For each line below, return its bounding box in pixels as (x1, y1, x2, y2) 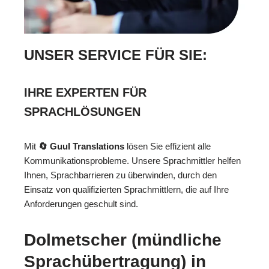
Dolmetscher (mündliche (24, 231, 222, 250)
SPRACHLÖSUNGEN (24, 105, 141, 119)
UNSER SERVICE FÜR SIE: (24, 47, 207, 64)
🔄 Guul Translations (38, 141, 124, 152)
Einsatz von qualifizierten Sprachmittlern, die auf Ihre (24, 184, 229, 195)
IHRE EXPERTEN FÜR (24, 86, 147, 100)
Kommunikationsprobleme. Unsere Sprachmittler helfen (24, 156, 241, 166)
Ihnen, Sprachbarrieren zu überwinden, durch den (24, 170, 217, 181)
